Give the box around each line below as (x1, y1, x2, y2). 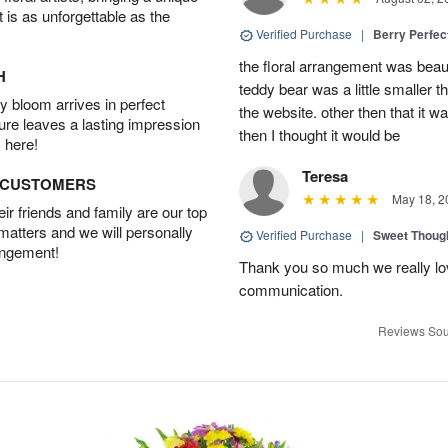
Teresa (302, 165, 348, 187)
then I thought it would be (239, 124, 400, 145)
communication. (239, 279, 343, 300)
